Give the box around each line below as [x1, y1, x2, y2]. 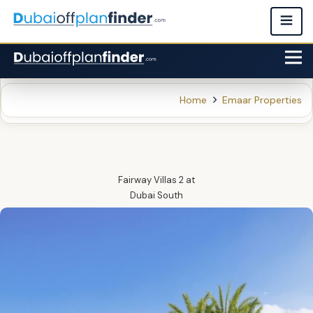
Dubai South [130, 189, 183, 201]
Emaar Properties [222, 94, 302, 106]
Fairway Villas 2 [118, 174, 184, 186]
